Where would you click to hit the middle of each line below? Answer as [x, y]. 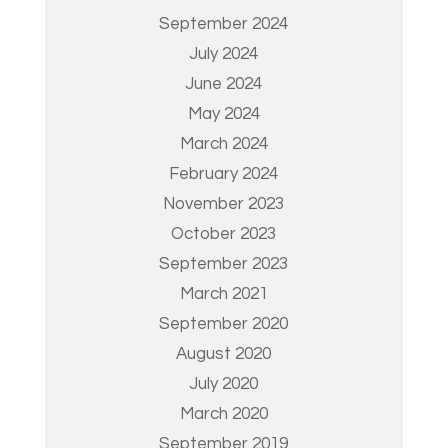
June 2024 [224, 84]
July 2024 [224, 54]
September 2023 [224, 264]
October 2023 [224, 234]
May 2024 [223, 114]
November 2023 [224, 204]
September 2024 [224, 24]
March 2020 [223, 414]
